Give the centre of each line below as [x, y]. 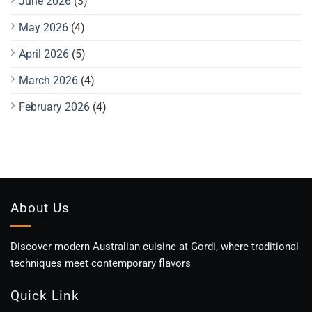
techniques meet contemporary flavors [101, 263]
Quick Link [45, 296]
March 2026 [48, 81]
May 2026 [44, 28]
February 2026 [54, 107]
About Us [40, 208]
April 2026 [44, 54]
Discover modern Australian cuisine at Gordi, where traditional [155, 246]
